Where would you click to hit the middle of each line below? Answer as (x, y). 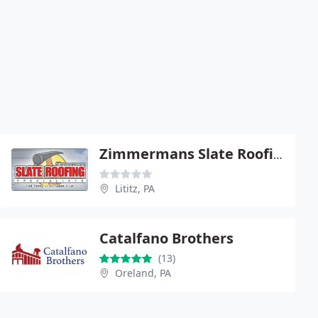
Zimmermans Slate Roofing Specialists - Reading (278, 154)
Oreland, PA (143, 273)
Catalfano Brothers (166, 238)
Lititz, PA (135, 188)
